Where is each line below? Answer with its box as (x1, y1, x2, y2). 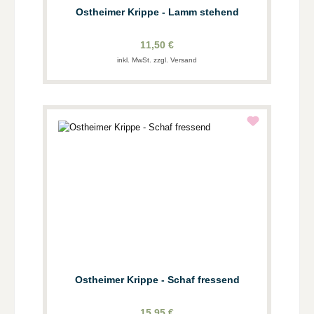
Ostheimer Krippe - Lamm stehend (75, 6, 239, 18)
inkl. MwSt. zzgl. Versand (117, 55, 197, 64)
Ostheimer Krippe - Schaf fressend (74, 273, 240, 285)
